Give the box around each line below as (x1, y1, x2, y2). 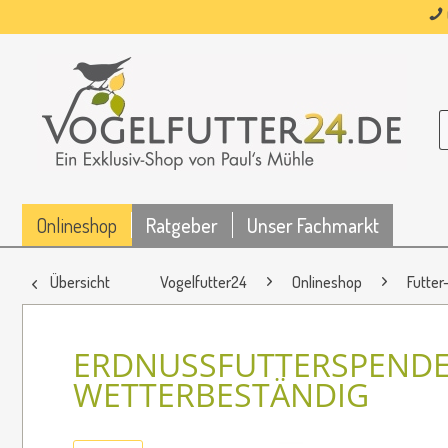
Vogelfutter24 (160, 271, 247, 292)
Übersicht (50, 271, 110, 292)
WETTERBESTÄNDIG (73, 372, 369, 416)
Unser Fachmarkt (247, 211, 379, 238)
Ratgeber (146, 211, 218, 238)
